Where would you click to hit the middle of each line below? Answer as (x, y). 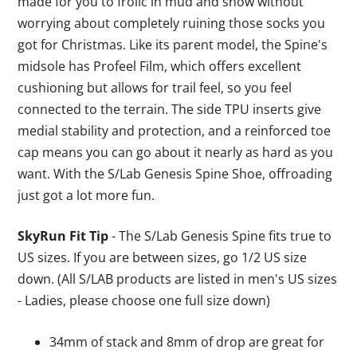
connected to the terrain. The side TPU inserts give (170, 109)
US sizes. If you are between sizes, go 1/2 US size (163, 257)
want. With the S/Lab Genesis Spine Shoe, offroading (175, 174)
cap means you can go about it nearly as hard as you (176, 152)
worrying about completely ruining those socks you (172, 23)
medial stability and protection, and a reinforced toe (175, 131)
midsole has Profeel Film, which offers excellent (160, 66)
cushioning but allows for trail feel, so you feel (155, 88)
